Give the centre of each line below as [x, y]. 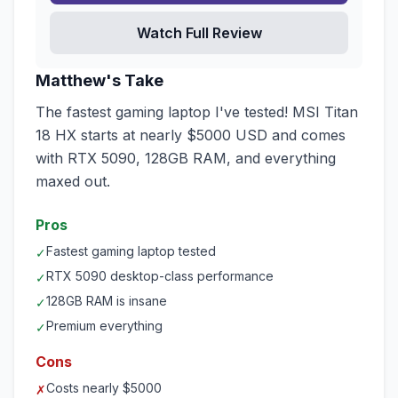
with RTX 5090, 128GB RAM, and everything [186, 158]
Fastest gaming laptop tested [131, 251]
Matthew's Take [99, 80]
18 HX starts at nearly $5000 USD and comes [191, 135]
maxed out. [73, 181]
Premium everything [104, 326]
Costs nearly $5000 [104, 388]
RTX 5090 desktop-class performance [160, 276]
